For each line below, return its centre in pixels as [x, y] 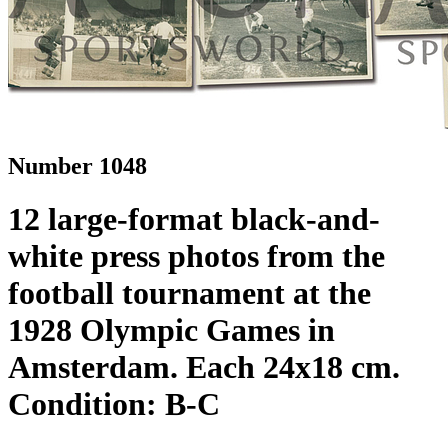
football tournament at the [189, 293]
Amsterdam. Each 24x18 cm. [204, 367]
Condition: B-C [114, 404]
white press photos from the [196, 256]
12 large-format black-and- [194, 219]
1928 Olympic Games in [171, 330]
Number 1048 [77, 165]
